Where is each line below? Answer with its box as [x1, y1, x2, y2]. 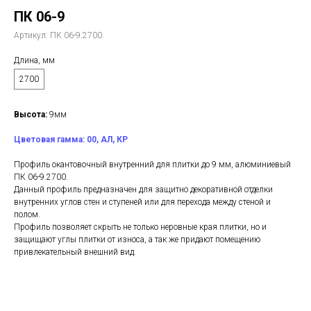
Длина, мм [14, 56, 55, 65]
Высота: [14, 110, 47, 119]
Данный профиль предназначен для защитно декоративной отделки [14, 185, 273, 194]
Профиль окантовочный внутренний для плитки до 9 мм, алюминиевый [14, 160, 291, 169]
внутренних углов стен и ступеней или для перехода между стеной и [14, 197, 271, 207]
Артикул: [14, 31, 50, 40]
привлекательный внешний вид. [14, 247, 136, 257]
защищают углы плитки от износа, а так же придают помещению [14, 235, 260, 244]
